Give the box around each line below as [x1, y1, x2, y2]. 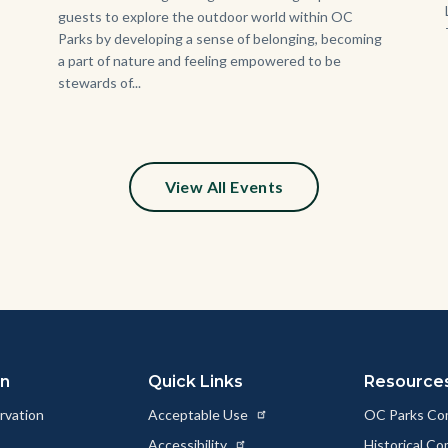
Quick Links [147, 371, 243, 391]
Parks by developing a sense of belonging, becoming [57, 29, 382, 47]
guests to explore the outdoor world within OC [57, 7, 353, 25]
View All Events [164, 176, 284, 196]
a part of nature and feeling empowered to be [57, 51, 341, 69]
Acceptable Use [147, 405, 251, 423]
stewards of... [57, 73, 141, 91]
